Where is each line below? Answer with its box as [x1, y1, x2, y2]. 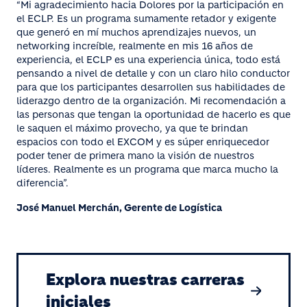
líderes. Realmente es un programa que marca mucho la [16, 163, 278, 176]
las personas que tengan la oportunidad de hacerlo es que [16, 108, 291, 121]
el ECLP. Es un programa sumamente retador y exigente [16, 12, 276, 25]
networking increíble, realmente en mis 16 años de [16, 40, 253, 53]
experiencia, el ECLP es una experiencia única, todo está [16, 53, 280, 66]
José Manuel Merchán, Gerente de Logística [16, 201, 222, 214]
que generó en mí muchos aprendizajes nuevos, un [16, 26, 256, 39]
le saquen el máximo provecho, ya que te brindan [16, 122, 248, 135]
